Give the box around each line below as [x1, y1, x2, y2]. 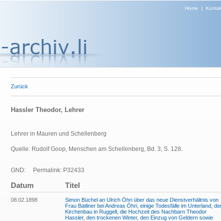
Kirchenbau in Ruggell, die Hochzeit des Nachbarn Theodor [65, 209, 207, 215]
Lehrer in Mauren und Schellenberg [11, 130, 107, 137]
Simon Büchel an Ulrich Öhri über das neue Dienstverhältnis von [65, 197, 219, 203]
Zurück [11, 83, 28, 89]
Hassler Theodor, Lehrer [11, 106, 84, 113]
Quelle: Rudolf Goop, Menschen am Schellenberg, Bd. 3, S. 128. [11, 146, 183, 152]
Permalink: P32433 [27, 167, 84, 174]
